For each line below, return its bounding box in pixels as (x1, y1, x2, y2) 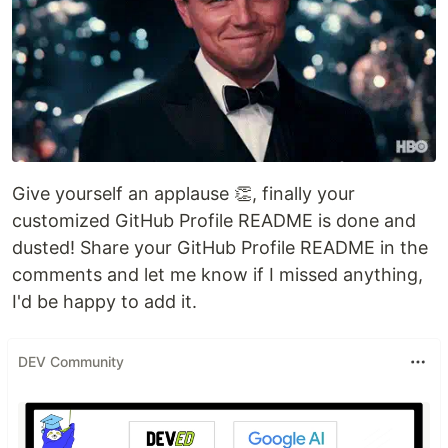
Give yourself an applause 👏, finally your (12, 182, 355, 204)
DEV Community (18, 353, 124, 371)
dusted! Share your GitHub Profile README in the (12, 236, 428, 258)
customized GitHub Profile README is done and (12, 209, 416, 231)
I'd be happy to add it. (12, 290, 197, 312)
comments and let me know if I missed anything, (12, 263, 423, 285)
